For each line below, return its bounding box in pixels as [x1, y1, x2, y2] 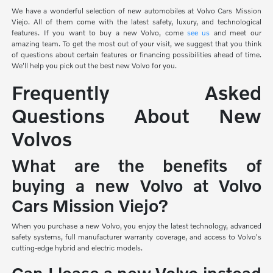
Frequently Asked [12, 80, 261, 104]
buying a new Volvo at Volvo [12, 175, 261, 196]
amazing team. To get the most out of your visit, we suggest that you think [12, 38, 261, 48]
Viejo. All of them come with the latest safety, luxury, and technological [12, 16, 261, 26]
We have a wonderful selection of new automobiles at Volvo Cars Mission [12, 5, 261, 15]
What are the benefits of [12, 155, 261, 175]
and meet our [210, 27, 261, 37]
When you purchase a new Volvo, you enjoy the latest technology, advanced [12, 221, 261, 230]
